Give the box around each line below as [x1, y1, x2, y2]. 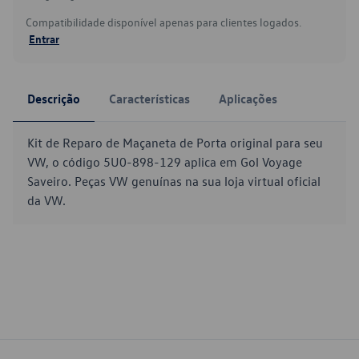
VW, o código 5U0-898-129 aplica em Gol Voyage [27, 154, 302, 170]
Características [109, 91, 190, 107]
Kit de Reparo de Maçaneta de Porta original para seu [27, 135, 323, 151]
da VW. [27, 192, 66, 208]
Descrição [27, 91, 80, 107]
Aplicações [219, 91, 277, 107]
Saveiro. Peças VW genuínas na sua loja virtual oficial [27, 173, 321, 189]
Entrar [29, 31, 59, 46]
